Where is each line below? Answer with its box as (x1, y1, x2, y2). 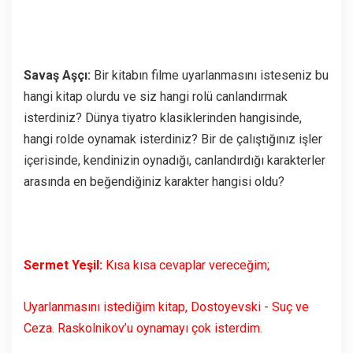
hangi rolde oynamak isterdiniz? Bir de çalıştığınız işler (24, 131, 322, 147)
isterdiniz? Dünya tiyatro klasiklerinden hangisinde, (24, 110, 302, 125)
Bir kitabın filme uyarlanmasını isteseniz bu (91, 67, 329, 83)
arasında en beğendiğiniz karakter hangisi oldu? (24, 173, 284, 189)
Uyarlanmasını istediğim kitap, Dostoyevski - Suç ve (24, 299, 309, 314)
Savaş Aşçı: (24, 67, 91, 83)
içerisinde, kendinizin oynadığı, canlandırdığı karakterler (24, 152, 325, 168)
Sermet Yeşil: (24, 257, 106, 273)
